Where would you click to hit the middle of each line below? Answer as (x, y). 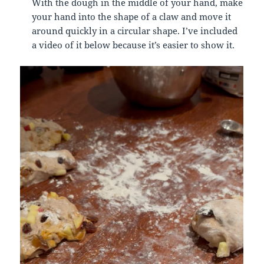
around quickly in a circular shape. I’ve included (135, 30)
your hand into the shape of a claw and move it (132, 16)
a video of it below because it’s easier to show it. (133, 44)
